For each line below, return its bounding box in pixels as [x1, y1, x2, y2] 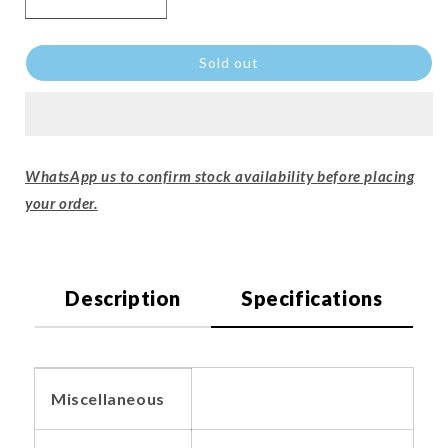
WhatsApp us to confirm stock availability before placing [25, 167, 415, 186]
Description [65, 286, 182, 311]
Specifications [241, 286, 383, 311]
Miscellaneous [51, 389, 165, 409]
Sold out [199, 54, 259, 72]
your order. [25, 194, 98, 213]
